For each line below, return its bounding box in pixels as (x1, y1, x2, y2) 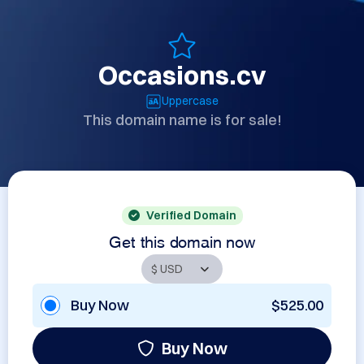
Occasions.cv (98, 59, 266, 91)
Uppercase (162, 93, 219, 108)
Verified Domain (145, 208, 236, 223)
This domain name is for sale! (82, 110, 282, 129)
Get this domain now (109, 236, 255, 244)
